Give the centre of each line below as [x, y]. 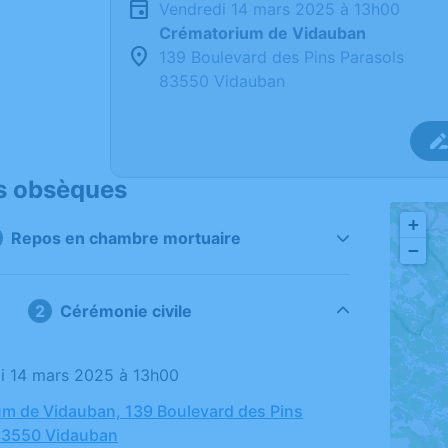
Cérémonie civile [126, 311]
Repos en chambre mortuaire [126, 238]
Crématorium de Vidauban [262, 33]
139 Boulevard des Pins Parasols [281, 57]
